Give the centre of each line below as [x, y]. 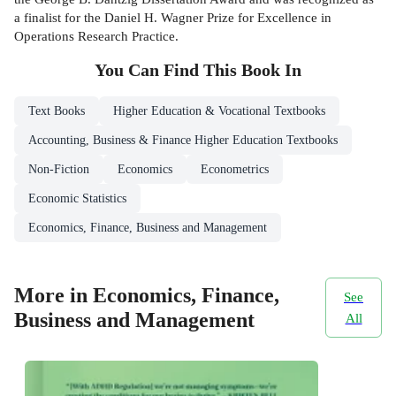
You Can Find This [168, 71]
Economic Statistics [77, 199]
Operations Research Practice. [96, 36]
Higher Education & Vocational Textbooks [219, 111]
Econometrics [235, 170]
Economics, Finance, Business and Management [148, 228]
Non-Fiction [59, 170]
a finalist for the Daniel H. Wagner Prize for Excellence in [173, 18]
